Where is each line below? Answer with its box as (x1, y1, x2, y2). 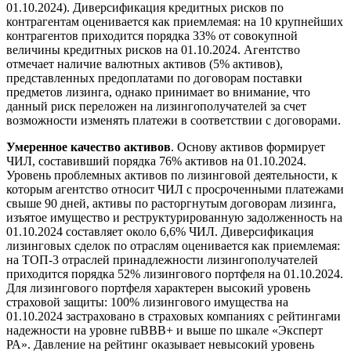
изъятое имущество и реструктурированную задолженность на (6, 210, 342, 224)
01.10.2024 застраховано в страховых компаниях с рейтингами (6, 309, 341, 323)
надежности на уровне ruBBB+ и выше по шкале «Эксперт (6, 323, 323, 337)
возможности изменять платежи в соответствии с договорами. (6, 113, 341, 127)
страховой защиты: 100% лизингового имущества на (6, 295, 288, 309)
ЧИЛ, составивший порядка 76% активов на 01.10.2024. (6, 154, 306, 168)
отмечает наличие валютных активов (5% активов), (6, 56, 283, 71)
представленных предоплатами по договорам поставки (6, 71, 302, 85)
